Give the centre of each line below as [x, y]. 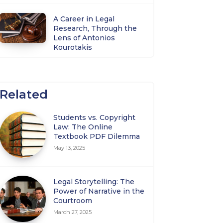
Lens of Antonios [84, 38]
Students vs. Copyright [95, 118]
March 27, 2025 [73, 212]
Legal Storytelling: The [94, 182]
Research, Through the [95, 29]
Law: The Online [83, 127]
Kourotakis [73, 48]
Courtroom [73, 201]
